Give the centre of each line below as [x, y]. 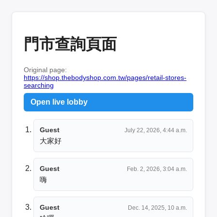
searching [39, 85]
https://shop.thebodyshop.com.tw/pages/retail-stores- [105, 77]
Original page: [45, 70]
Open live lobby [59, 102]
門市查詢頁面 [70, 44]
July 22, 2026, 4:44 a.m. [156, 130]
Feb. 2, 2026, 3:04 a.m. [157, 169]
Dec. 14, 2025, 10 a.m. [157, 208]
